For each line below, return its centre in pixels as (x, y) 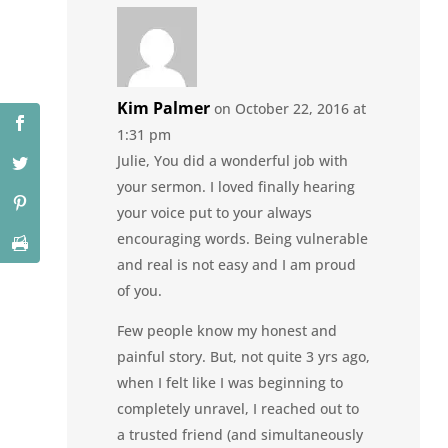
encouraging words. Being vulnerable (243, 238)
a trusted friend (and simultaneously (240, 434)
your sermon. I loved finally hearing (236, 186)
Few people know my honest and (227, 330)
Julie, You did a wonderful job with (233, 160)
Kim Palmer (164, 107)
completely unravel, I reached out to (238, 408)
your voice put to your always (215, 212)
